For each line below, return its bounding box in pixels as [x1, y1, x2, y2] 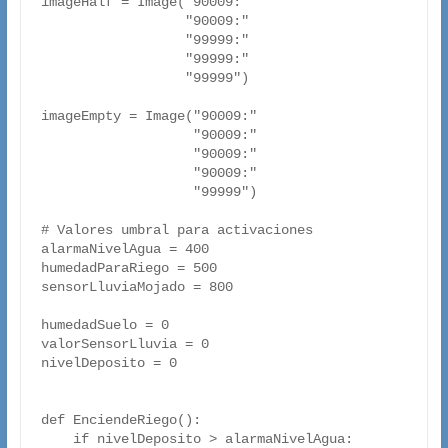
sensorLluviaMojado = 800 [40, 279, 233, 296]
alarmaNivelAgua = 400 [40, 241, 209, 258]
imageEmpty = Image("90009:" [40, 108, 257, 125]
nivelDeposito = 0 [40, 355, 177, 372]
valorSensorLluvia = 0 [40, 336, 209, 353]
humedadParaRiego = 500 [40, 260, 217, 277]
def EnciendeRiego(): [40, 412, 201, 429]
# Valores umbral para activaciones [40, 222, 313, 239]
